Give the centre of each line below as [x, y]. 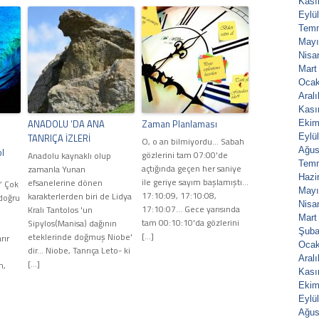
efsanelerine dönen [65, 183]
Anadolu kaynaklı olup [69, 156]
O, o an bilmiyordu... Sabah [193, 142]
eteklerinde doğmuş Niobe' [80, 237]
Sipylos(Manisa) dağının [72, 224]
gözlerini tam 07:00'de [185, 155]
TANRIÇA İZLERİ [59, 138]
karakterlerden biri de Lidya [80, 197]
